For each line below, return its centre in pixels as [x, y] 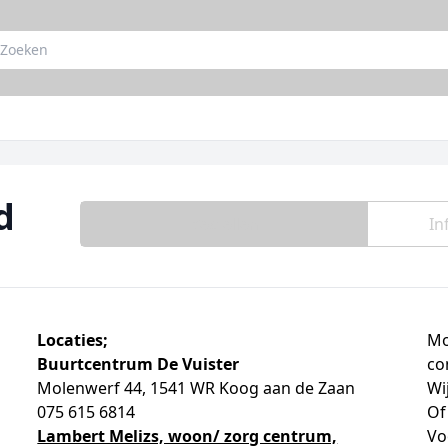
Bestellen [224, 224]
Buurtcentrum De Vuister [138, 364]
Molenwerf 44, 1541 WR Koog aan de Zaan [196, 388]
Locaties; [73, 340]
